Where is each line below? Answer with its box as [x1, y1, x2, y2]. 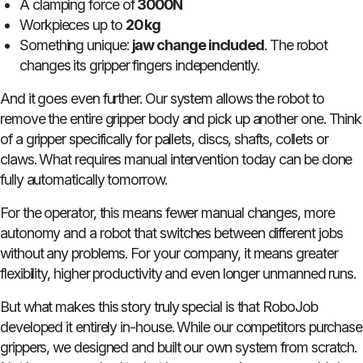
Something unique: [19, 36, 132, 54]
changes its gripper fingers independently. [19, 57, 259, 75]
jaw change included [131, 36, 265, 54]
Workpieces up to [19, 16, 126, 34]
